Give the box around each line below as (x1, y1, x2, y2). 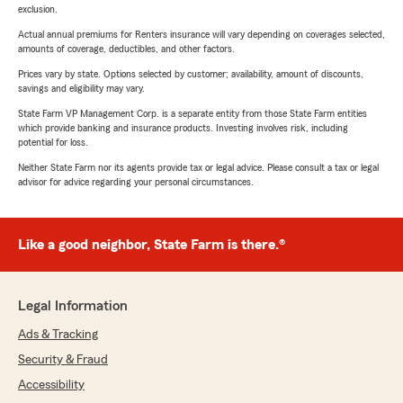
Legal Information (18, 299, 128, 314)
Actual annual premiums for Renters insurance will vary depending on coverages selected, (18, 29, 385, 40)
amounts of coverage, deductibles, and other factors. (18, 43, 235, 55)
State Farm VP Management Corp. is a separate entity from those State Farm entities (18, 108, 367, 120)
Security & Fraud (18, 354, 108, 367)
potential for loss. (18, 137, 88, 148)
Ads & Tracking (18, 328, 98, 342)
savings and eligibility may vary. (18, 83, 145, 94)
